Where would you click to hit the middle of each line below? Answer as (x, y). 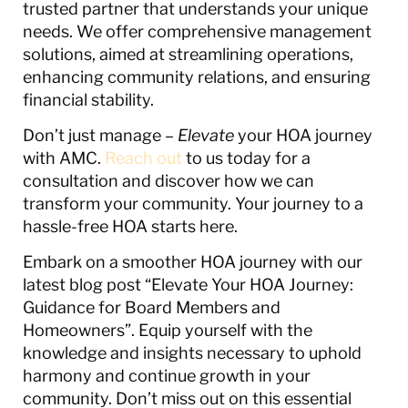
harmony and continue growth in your (167, 376)
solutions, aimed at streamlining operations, (188, 54)
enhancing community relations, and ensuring (197, 76)
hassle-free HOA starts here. (130, 227)
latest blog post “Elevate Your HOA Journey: (188, 285)
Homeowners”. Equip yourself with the (168, 331)
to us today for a (246, 158)
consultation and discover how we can (168, 181)
